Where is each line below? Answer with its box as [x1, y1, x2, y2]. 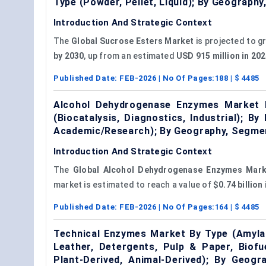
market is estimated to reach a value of [53, 179, 213, 189]
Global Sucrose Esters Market [71, 36, 194, 46]
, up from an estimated [84, 50, 177, 61]
